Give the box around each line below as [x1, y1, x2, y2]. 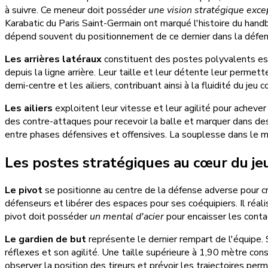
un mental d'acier [90, 210, 164, 224]
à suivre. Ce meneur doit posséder [5, 3, 148, 17]
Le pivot [5, 184, 42, 197]
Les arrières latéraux [5, 52, 102, 66]
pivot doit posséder [5, 210, 90, 224]
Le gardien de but [5, 233, 86, 246]
